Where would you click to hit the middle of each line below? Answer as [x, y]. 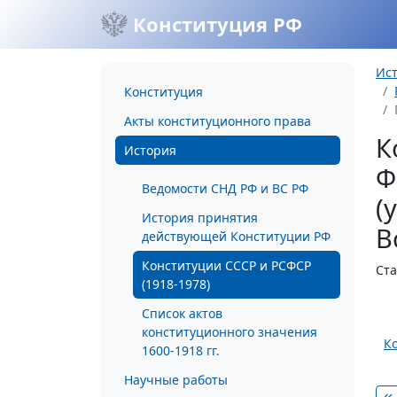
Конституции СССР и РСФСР [226, 265]
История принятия [200, 218]
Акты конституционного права [218, 121]
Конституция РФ [215, 24]
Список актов [182, 313]
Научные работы [176, 380]
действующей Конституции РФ [236, 236]
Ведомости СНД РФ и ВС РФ [225, 188]
